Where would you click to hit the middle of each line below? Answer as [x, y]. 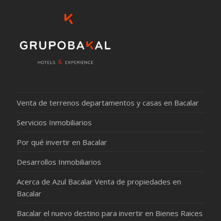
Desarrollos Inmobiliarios [59, 162]
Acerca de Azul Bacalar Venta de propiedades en [99, 181]
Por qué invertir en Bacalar [62, 142]
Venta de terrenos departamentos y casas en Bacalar [108, 102]
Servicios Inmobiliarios [54, 122]
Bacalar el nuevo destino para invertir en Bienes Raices [110, 213]
